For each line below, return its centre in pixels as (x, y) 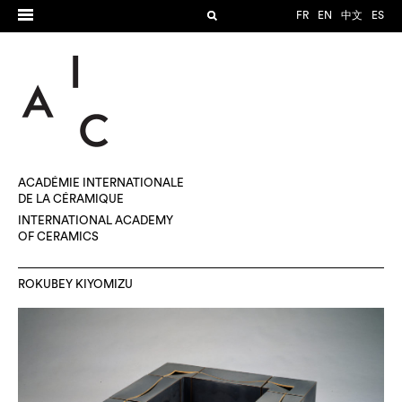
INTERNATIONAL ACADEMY (96, 221)
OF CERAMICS (58, 237)
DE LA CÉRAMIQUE (71, 199)
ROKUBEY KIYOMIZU (75, 284)
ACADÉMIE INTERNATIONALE (101, 183)
